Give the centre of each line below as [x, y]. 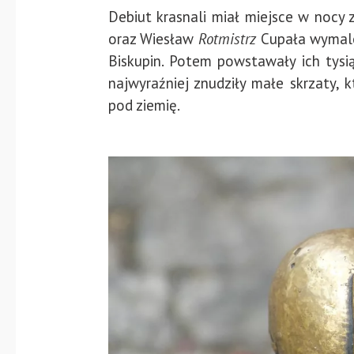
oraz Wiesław [153, 39]
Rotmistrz [229, 39]
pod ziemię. [144, 105]
